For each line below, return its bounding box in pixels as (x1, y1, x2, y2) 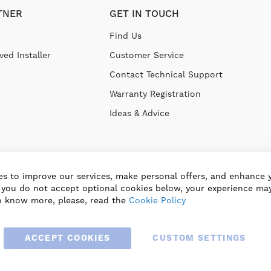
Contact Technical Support (109, 70, 223, 79)
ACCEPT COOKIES (25, 233, 111, 244)
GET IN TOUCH (109, 8, 179, 20)
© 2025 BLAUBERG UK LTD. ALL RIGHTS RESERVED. (42, 249, 229, 257)
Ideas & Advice (109, 108, 169, 118)
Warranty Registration (109, 89, 201, 99)
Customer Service (109, 50, 184, 60)
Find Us (109, 31, 142, 41)
